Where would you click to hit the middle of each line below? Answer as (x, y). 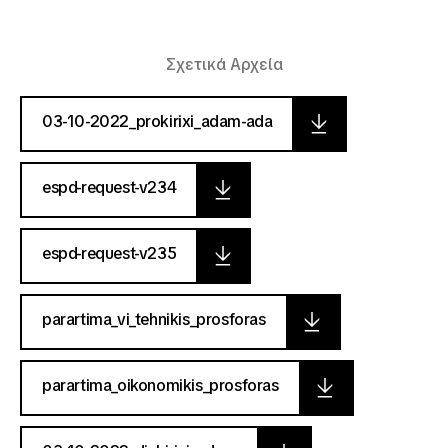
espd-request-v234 (109, 187)
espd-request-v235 (109, 253)
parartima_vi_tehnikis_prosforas (154, 319)
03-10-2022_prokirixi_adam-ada (157, 121)
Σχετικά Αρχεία (224, 64)
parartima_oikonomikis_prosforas (160, 385)
